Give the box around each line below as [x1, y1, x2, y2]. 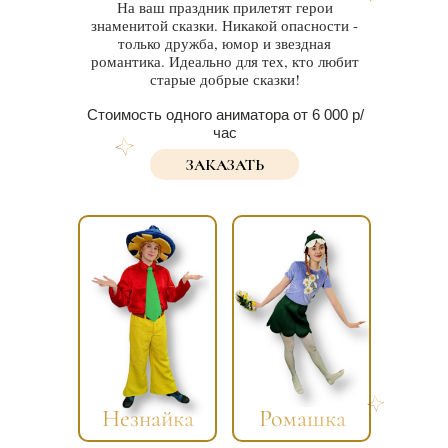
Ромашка [258, 404, 346, 433]
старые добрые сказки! [149, 69, 300, 89]
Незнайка [101, 404, 194, 433]
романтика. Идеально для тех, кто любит [90, 51, 359, 71]
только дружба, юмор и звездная [118, 33, 331, 53]
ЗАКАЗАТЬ [185, 154, 264, 175]
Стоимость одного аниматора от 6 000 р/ [86, 106, 364, 123]
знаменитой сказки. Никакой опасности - [91, 15, 358, 35]
